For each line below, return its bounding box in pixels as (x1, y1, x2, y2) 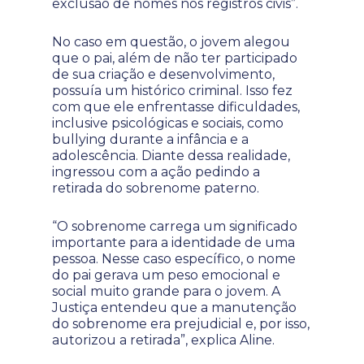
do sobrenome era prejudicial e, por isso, (52, 316, 310, 331)
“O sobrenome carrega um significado (52, 219, 297, 234)
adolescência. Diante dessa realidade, (52, 148, 290, 163)
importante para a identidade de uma (52, 235, 295, 250)
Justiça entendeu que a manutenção (52, 300, 297, 315)
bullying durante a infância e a (52, 132, 249, 147)
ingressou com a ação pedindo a (52, 164, 260, 180)
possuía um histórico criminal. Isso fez (52, 83, 292, 98)
